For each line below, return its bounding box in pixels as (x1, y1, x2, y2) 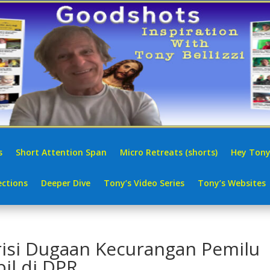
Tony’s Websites (198, 177, 266, 189)
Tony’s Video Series (104, 177, 184, 189)
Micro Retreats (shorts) (120, 146, 218, 158)
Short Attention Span (16, 146, 107, 158)
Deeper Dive (41, 177, 90, 189)
